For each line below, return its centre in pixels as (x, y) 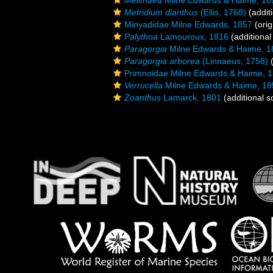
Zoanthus (143, 97)
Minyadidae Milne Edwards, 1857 (188, 24)
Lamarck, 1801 (191, 97)
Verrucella (144, 85)
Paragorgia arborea (162, 61)
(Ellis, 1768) (222, 12)
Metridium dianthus (161, 12)
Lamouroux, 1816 (193, 37)
